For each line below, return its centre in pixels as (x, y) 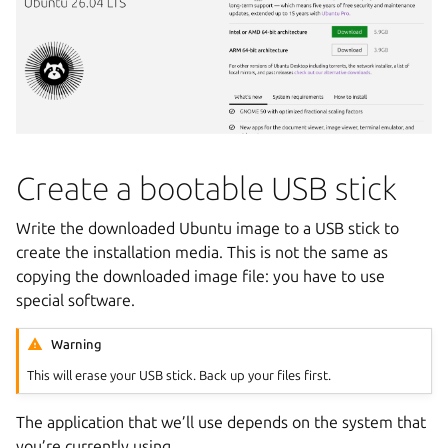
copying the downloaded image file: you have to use (200, 276)
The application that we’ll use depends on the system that (221, 422)
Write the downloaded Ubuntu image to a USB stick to (207, 228)
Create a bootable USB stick (206, 188)
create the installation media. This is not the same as (202, 252)
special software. (75, 300)
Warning (77, 343)
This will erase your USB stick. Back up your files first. (179, 375)
